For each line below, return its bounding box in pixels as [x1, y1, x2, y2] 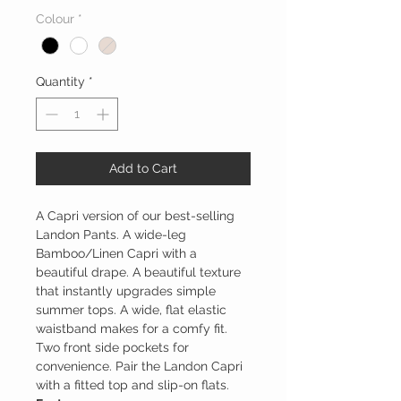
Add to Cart [109, 161, 177, 176]
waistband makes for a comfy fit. [36, 321, 227, 337]
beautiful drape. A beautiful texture [36, 265, 241, 280]
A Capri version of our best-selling [36, 209, 235, 224]
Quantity [36, 74, 85, 90]
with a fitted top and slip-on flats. [36, 378, 229, 393]
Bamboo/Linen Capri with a [36, 246, 197, 261]
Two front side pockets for [36, 340, 189, 355]
